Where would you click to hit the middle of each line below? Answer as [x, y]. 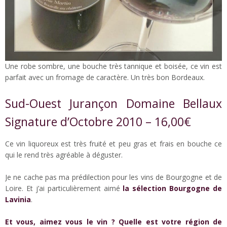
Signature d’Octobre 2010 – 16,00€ [98, 121]
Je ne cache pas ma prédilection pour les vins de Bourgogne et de [113, 177]
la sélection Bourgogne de [172, 188]
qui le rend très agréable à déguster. [64, 155]
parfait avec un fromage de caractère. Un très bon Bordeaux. [105, 77]
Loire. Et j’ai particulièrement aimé [64, 188]
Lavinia [18, 199]
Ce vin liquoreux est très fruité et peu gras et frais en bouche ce [113, 143]
